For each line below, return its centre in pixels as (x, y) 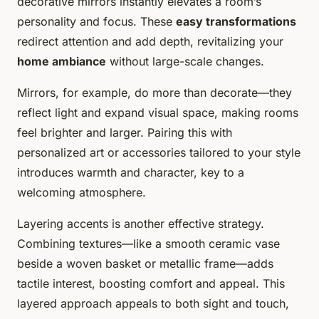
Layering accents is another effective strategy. (141, 223)
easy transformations (236, 21)
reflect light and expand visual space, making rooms (158, 112)
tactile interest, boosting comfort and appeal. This (151, 283)
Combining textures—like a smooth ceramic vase (148, 243)
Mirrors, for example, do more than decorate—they (155, 92)
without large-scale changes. (185, 61)
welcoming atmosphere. (82, 192)
